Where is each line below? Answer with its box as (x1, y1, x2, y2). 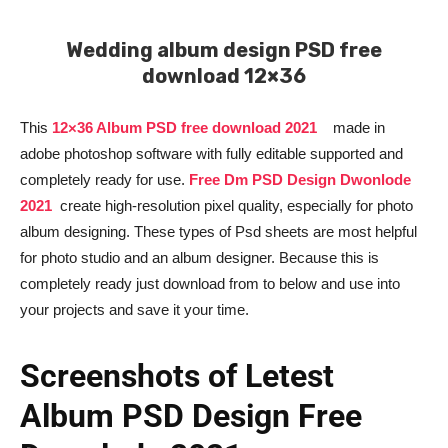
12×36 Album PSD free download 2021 (52, 119, 329, 137)
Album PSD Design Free (20, 397, 362, 436)
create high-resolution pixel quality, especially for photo (56, 197, 413, 215)
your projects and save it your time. (20, 301, 249, 319)
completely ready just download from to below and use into (20, 275, 400, 293)
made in (329, 119, 385, 137)
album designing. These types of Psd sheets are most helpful (20, 223, 417, 241)
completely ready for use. (20, 171, 189, 189)
